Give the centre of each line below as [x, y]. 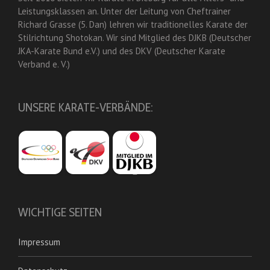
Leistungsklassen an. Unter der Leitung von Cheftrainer [124, 11]
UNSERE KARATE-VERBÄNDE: [86, 107]
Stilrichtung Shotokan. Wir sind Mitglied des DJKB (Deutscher [135, 37]
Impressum [39, 242]
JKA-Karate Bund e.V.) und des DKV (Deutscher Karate [122, 51]
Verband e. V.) [44, 64]
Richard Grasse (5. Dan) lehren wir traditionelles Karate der [133, 24]
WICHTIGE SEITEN [60, 212]
